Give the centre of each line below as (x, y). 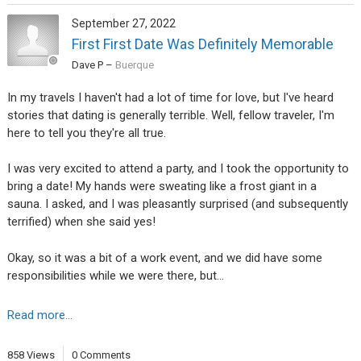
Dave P (87, 64)
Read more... (39, 315)
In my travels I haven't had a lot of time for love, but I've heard (170, 97)
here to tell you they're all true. (88, 133)
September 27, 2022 (123, 23)
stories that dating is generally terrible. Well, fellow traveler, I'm (170, 115)
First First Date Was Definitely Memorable (202, 44)
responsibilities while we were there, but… (115, 275)
